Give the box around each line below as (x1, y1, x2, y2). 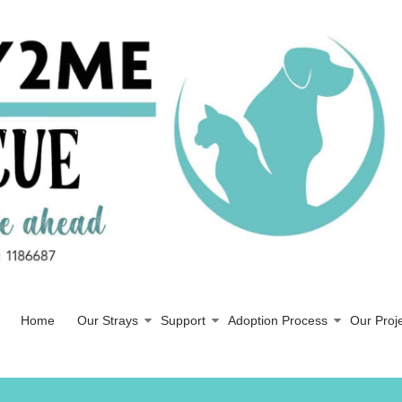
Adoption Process (228, 312, 328, 328)
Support (161, 312, 205, 328)
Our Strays (77, 312, 138, 328)
